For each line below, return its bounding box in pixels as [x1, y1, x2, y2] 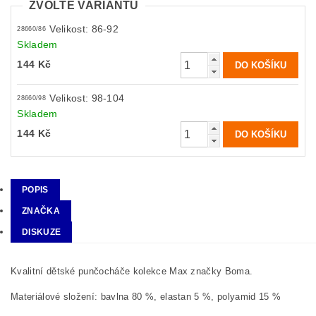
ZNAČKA [22, 206, 60, 217]
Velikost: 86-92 [49, 23, 119, 35]
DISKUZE [22, 227, 61, 238]
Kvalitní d [11, 266, 52, 277]
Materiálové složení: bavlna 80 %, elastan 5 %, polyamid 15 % [11, 291, 281, 303]
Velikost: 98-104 [49, 92, 125, 104]
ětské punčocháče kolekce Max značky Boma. [51, 266, 253, 277]
